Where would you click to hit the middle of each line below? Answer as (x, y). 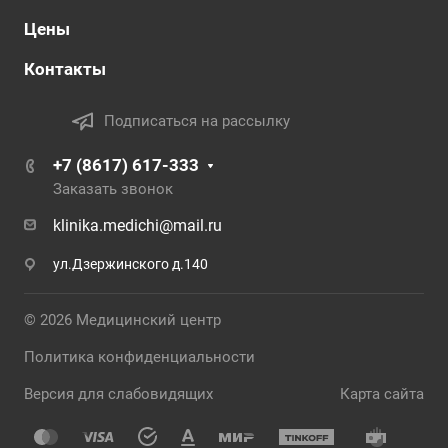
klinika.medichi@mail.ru (137, 226)
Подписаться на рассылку (197, 120)
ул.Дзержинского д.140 (130, 264)
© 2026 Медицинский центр (122, 320)
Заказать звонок (113, 189)
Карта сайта (382, 394)
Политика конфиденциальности (139, 357)
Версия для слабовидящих (118, 394)
